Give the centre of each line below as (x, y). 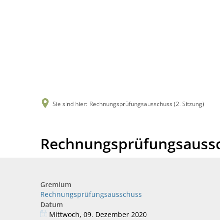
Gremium (56, 184)
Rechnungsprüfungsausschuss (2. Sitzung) (147, 104)
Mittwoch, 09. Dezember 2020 (98, 214)
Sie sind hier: (70, 104)
